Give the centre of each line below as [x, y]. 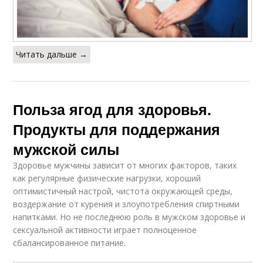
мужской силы [66, 149]
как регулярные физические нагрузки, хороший [107, 178]
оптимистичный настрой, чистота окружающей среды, [123, 191]
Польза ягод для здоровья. [112, 109]
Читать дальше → [52, 54]
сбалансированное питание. [70, 242]
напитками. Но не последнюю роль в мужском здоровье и [129, 217]
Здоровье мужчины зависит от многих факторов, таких [125, 165]
